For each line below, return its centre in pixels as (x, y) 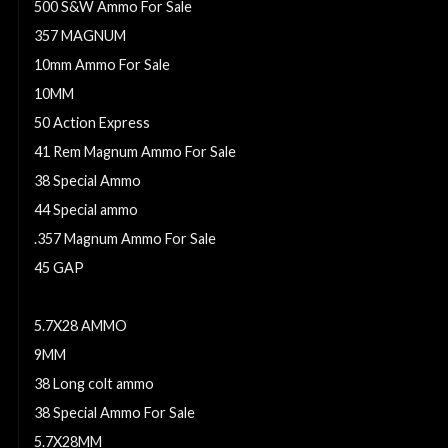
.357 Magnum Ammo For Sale (125, 239)
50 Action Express (92, 123)
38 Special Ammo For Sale (114, 413)
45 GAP (59, 268)
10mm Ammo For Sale (102, 65)
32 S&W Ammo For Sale (112, 297)
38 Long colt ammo (94, 384)
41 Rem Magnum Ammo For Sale (135, 152)
